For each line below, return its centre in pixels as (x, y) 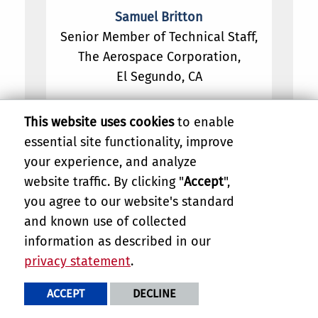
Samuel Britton (159, 17)
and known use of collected (105, 222)
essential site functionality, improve (129, 142)
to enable (204, 122)
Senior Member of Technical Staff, (159, 37)
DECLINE (154, 294)
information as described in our (117, 242)
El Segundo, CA (159, 77)
